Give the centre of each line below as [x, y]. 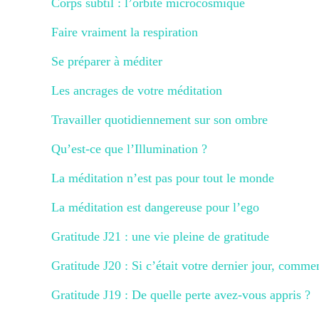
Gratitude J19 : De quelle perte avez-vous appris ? [181, 294]
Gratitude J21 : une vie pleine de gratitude [160, 236]
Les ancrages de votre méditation [137, 90]
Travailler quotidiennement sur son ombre [159, 119]
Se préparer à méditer [107, 61]
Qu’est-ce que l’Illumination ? [129, 148]
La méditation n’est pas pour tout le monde [163, 178]
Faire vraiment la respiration [125, 32]
